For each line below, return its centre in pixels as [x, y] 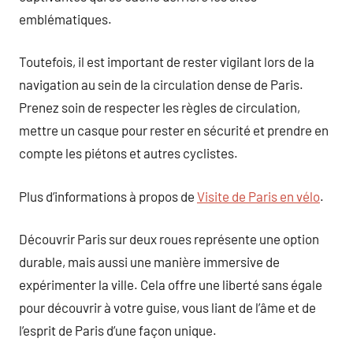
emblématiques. [65, 19]
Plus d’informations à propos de [108, 196]
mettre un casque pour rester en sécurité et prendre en [174, 130]
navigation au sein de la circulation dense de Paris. [161, 84]
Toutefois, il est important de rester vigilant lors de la [167, 61]
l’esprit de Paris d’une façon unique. [118, 330]
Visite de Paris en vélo [258, 196]
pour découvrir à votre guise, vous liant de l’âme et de [167, 307]
